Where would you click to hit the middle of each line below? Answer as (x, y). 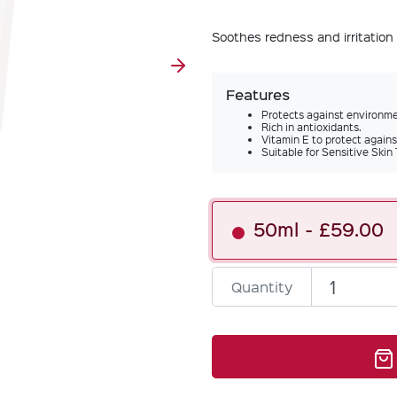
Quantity (261, 286)
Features (258, 93)
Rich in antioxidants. (311, 127)
